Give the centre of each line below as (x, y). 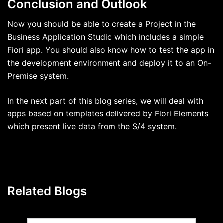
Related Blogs (47, 191)
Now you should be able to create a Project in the (102, 24)
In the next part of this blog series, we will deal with (105, 100)
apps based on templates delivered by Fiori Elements (108, 113)
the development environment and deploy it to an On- (109, 62)
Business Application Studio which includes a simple (106, 37)
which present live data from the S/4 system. (92, 126)
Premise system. (38, 75)
